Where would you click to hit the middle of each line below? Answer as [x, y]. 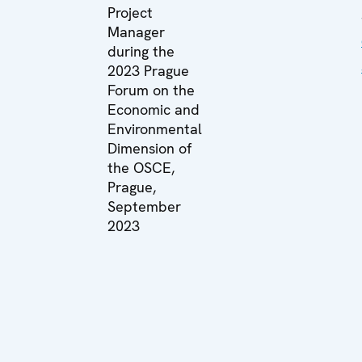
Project [130, 13]
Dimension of [149, 148]
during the [141, 51]
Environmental [155, 129]
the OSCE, [141, 168]
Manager [136, 32]
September [144, 206]
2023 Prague [148, 71]
